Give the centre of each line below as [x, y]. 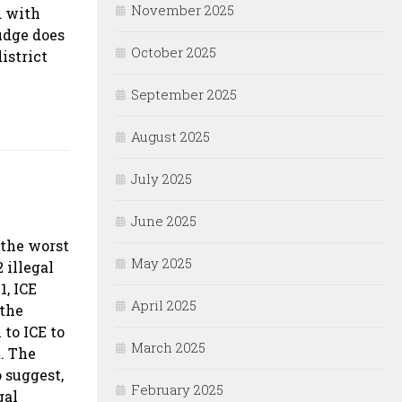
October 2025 [174, 52]
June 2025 [164, 221]
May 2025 [162, 263]
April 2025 [164, 306]
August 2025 [170, 137]
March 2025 [168, 348]
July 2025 [162, 179]
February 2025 [177, 390]
